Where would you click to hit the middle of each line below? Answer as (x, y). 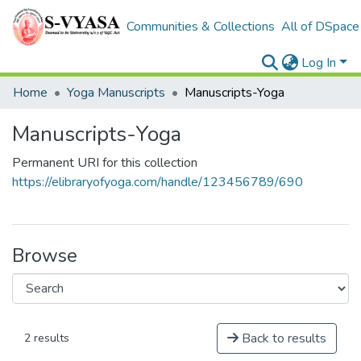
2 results (47, 338)
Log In (319, 63)
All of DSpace (320, 27)
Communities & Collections (200, 27)
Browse (45, 255)
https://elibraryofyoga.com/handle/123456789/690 (158, 182)
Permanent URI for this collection (105, 163)
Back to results (282, 338)
